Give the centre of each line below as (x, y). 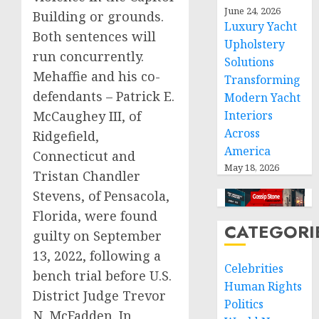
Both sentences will (94, 36)
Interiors (249, 115)
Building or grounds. (98, 16)
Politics (244, 304)
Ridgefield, (66, 136)
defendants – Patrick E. (104, 96)
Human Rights (263, 286)
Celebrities (254, 268)
